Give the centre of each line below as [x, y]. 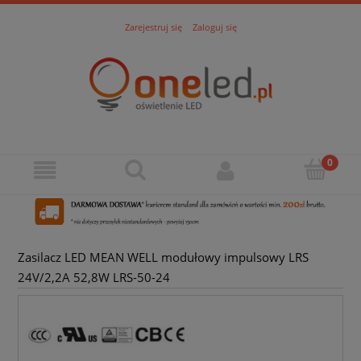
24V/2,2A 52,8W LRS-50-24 [94, 278]
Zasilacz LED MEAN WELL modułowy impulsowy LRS [163, 258]
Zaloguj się [214, 27]
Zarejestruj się [153, 27]
